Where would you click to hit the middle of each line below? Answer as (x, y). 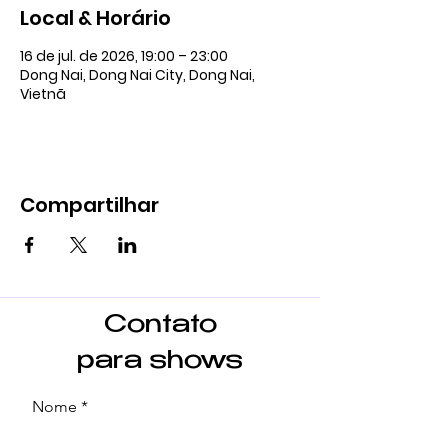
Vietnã (43, 94)
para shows (160, 362)
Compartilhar (89, 205)
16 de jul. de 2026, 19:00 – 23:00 (124, 56)
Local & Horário (95, 18)
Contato (160, 326)
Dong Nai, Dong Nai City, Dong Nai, (137, 75)
